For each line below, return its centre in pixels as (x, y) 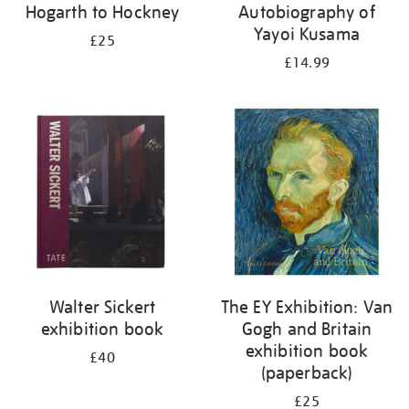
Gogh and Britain (307, 329)
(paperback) (307, 372)
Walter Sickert (102, 307)
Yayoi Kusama (307, 34)
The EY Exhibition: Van (307, 307)
